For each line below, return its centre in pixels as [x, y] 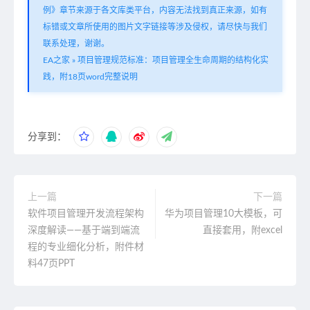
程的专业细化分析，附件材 [86, 247]
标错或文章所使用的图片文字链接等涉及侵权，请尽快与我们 [155, 27]
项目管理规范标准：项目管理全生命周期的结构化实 [173, 60]
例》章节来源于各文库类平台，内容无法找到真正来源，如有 [155, 10]
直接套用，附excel [243, 230]
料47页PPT [51, 263]
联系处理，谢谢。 [76, 43]
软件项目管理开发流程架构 [86, 213]
